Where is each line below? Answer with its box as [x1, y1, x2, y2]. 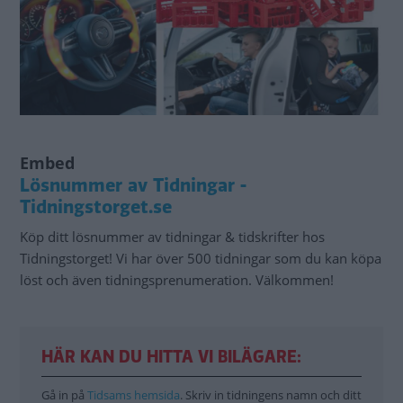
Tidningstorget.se [20, 193, 172, 220]
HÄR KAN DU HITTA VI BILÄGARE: [41, 345, 301, 369]
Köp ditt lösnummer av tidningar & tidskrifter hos [20, 227, 325, 246]
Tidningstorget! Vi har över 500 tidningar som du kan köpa [20, 248, 381, 267]
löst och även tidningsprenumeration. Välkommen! [20, 270, 334, 289]
